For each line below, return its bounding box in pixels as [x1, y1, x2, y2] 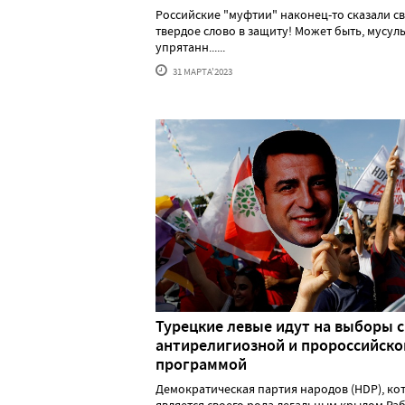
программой [155, 353, 247, 376]
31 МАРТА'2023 [171, 64, 232, 78]
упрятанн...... [155, 38, 225, 55]
